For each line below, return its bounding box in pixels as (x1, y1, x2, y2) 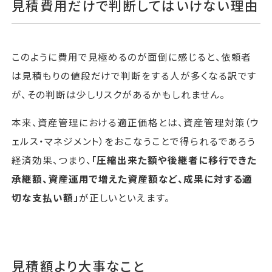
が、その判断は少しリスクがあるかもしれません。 (12, 87, 225, 101)
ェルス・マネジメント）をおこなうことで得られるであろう (12, 134, 256, 148)
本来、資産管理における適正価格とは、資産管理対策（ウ (12, 115, 260, 129)
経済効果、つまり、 (12, 153, 92, 167)
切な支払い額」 (12, 191, 79, 205)
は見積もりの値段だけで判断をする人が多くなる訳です (12, 68, 257, 82)
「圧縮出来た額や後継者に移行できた (91, 153, 257, 167)
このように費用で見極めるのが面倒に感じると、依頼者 (12, 49, 252, 63)
